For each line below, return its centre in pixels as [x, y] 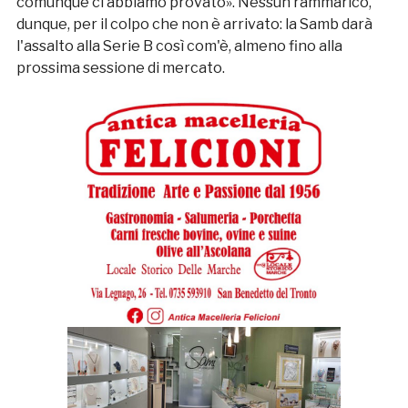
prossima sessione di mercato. [120, 68]
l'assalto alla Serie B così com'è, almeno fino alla [179, 46]
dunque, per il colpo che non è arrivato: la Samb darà [194, 25]
